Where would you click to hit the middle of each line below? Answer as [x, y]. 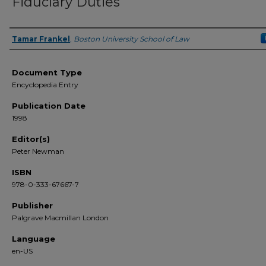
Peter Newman [38, 151]
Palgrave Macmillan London [60, 218]
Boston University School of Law [132, 39]
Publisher [32, 205]
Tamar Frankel [41, 39]
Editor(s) [31, 139]
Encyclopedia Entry [45, 85]
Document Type [47, 72]
